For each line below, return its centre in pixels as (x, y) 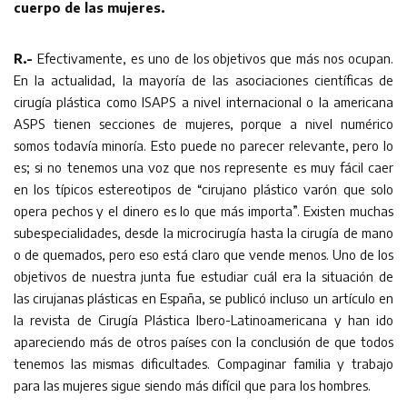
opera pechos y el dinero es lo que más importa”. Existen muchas (203, 211)
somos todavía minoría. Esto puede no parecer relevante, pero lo (203, 146)
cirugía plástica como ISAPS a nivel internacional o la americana (203, 102)
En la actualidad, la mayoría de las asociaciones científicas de (203, 80)
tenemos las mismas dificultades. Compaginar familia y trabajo (203, 364)
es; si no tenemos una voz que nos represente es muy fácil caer (203, 168)
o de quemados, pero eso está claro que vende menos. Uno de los (203, 255)
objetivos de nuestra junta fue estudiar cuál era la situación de (203, 277)
